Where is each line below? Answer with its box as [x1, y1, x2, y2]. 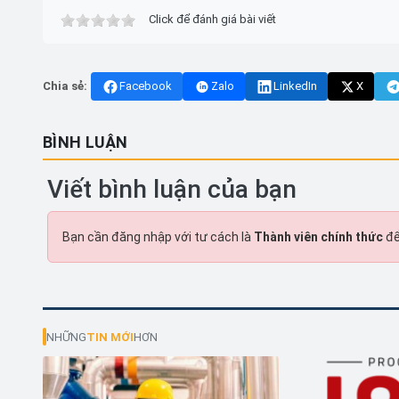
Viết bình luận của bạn [47, 175, 297, 205]
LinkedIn [273, 79, 317, 94]
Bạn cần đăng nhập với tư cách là [62, 230, 254, 245]
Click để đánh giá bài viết [149, 12, 276, 27]
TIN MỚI [86, 330, 134, 344]
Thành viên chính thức [254, 230, 383, 245]
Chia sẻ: [43, 79, 87, 94]
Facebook [119, 79, 172, 94]
